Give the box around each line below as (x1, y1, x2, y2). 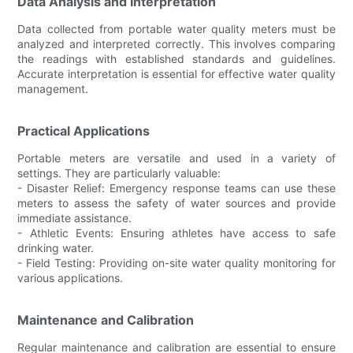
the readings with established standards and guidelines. (17, 51, 336, 65)
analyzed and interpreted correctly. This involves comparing (17, 36, 336, 50)
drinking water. (17, 240, 95, 255)
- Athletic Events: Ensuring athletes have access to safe (17, 225, 336, 240)
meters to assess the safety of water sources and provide (17, 195, 336, 210)
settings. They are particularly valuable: (17, 165, 221, 180)
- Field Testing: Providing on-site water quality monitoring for (17, 255, 336, 269)
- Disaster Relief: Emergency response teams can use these (17, 180, 336, 195)
